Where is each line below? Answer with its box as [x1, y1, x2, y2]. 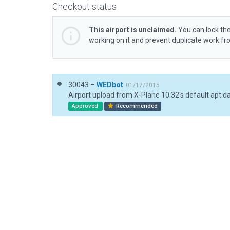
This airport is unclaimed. [89, 26, 177, 34]
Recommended [114, 103, 158, 109]
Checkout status [52, 1, 117, 12]
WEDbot [97, 81, 123, 89]
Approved [71, 103, 100, 109]
